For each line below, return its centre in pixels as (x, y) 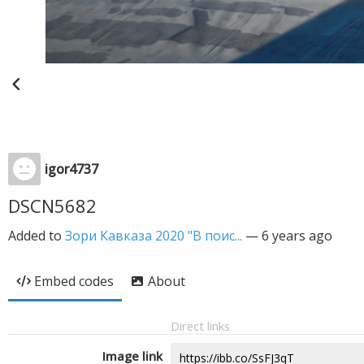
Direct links (200, 326)
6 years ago (297, 236)
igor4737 (71, 169)
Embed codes (74, 281)
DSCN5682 (52, 206)
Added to (37, 236)
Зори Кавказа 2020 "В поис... (154, 236)
